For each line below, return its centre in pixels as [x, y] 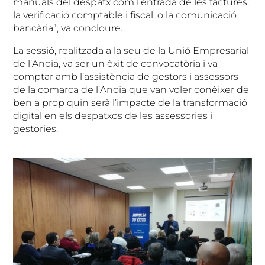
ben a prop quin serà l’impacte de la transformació [130, 103]
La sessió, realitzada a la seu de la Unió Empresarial [131, 51]
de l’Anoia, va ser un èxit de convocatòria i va [116, 64]
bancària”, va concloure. [68, 28]
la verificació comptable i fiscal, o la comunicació [125, 15]
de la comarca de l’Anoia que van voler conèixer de [131, 90]
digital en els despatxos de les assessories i [113, 116]
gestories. [36, 129]
